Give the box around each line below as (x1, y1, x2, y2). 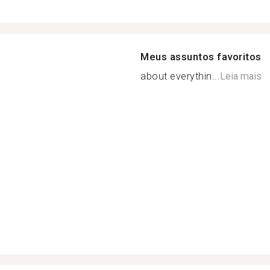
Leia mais (220, 71, 262, 82)
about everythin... (140, 71, 220, 82)
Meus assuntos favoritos (140, 51, 262, 63)
